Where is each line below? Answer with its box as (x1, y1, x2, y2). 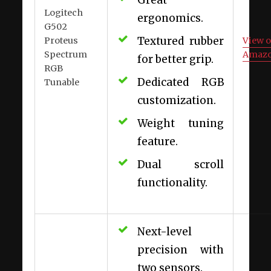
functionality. (137, 175, 207, 189)
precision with (137, 243, 224, 256)
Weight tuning (137, 116, 224, 130)
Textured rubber (137, 34, 224, 48)
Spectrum (44, 48, 87, 60)
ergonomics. (137, 11, 203, 25)
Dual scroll (137, 157, 224, 171)
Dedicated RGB (137, 75, 224, 89)
